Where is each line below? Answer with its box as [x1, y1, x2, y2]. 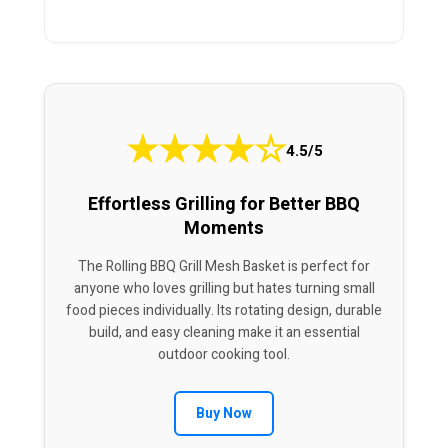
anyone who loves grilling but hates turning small [73, 278, 375, 300]
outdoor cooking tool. [158, 344, 290, 366]
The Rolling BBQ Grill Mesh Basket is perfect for [78, 256, 370, 278]
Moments [184, 215, 264, 243]
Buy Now [196, 403, 252, 425]
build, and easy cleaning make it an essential [88, 322, 360, 344]
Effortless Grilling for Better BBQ [88, 191, 360, 219]
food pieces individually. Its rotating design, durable [66, 300, 382, 322]
